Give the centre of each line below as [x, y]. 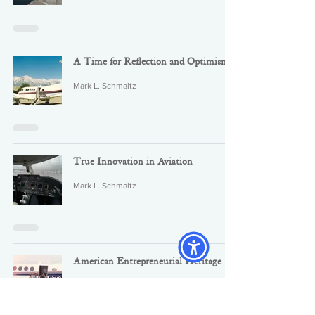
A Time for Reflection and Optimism [151, 62]
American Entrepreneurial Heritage [147, 262]
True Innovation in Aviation [133, 162]
